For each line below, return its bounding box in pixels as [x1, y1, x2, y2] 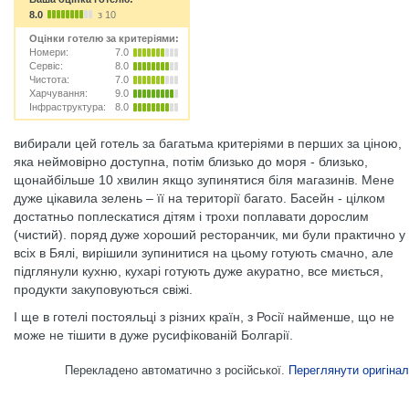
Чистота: [29, 74, 69, 85]
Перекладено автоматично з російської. [65, 363, 288, 377]
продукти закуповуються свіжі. [14, 282, 193, 297]
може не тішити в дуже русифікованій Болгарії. [14, 328, 293, 342]
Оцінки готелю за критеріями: [29, 33, 179, 44]
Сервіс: [29, 60, 63, 71]
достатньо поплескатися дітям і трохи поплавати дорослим [14, 209, 369, 224]
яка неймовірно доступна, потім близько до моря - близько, [14, 154, 368, 169]
